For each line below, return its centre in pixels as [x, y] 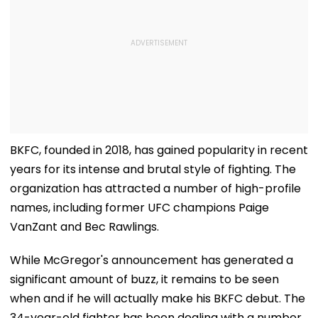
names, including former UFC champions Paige [139, 207]
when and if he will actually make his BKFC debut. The [158, 298]
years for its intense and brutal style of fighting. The [153, 169]
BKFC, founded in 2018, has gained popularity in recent [159, 150]
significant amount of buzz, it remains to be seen [144, 279]
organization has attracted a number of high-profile [155, 188]
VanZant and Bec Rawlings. [84, 226]
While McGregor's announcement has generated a [152, 260]
